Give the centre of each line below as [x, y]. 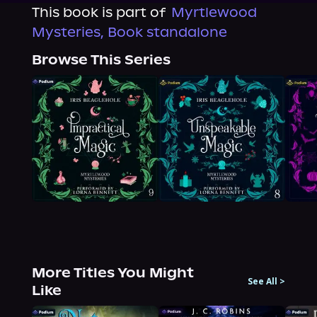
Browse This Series [101, 60]
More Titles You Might [113, 273]
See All [263, 282]
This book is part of [98, 12]
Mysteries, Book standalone [129, 32]
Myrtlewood [214, 12]
